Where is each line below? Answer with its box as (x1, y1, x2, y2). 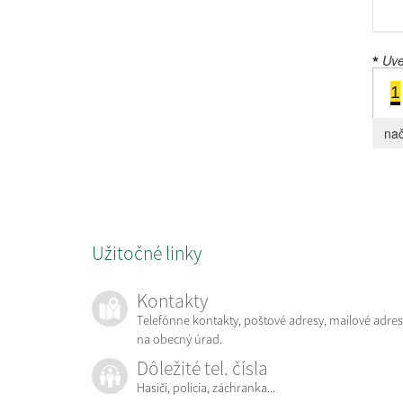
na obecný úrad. (137, 331, 222, 347)
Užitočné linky (92, 241, 201, 265)
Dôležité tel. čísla (137, 356, 268, 381)
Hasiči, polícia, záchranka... (137, 380, 275, 396)
